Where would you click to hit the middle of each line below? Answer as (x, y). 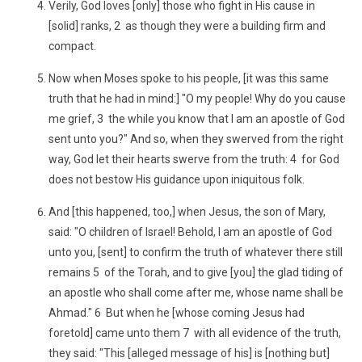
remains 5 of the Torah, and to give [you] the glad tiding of (196, 272)
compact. (72, 46)
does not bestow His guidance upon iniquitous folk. (177, 179)
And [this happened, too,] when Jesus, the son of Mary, (187, 212)
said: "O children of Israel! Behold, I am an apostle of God (190, 232)
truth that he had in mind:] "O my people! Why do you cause (197, 99)
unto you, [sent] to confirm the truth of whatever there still (196, 252)
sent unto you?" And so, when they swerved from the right (196, 139)
